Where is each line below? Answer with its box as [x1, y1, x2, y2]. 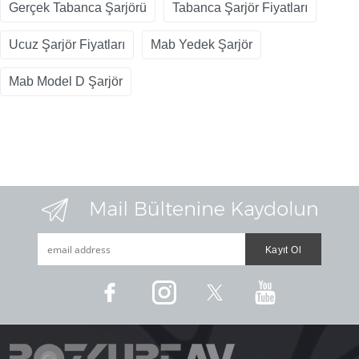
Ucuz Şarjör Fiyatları [9, 38, 125, 52]
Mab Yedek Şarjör [151, 38, 252, 52]
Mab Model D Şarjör [9, 75, 123, 89]
